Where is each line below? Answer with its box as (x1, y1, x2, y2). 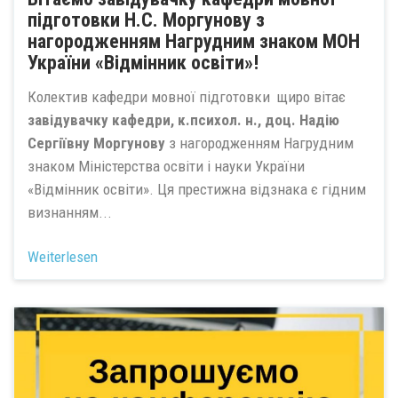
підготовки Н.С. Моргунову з (28, 9, 265, 31)
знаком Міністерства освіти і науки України (28, 156, 305, 175)
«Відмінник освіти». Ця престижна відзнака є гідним (28, 179, 366, 198)
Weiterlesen (28, 248, 98, 266)
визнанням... (28, 203, 112, 221)
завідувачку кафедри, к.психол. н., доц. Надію (28, 110, 339, 129)
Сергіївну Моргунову (28, 133, 165, 152)
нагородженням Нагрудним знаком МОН (28, 30, 360, 52)
